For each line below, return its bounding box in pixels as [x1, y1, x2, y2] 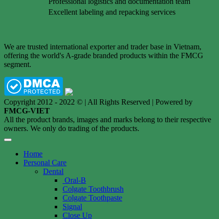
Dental [43, 167, 64, 175]
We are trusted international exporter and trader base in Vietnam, [4, 42, 201, 51]
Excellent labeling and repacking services [48, 7, 175, 16]
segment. [4, 60, 31, 68]
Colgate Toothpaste [63, 193, 122, 202]
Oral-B [65, 175, 86, 184]
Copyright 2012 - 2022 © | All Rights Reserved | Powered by [4, 97, 193, 106]
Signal [63, 202, 82, 211]
